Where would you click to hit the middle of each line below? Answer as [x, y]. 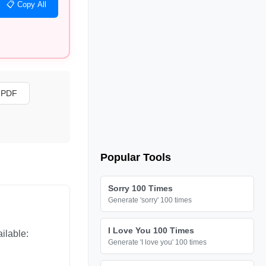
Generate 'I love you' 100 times [157, 242]
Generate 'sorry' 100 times [150, 200]
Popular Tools [136, 157]
